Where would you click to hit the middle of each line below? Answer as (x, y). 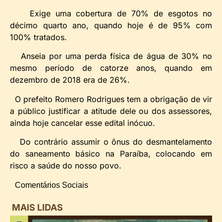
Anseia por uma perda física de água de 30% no (111, 56)
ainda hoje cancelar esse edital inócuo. (83, 123)
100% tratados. (38, 37)
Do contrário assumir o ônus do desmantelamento (111, 142)
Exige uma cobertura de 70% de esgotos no (111, 13)
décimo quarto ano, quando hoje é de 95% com (111, 25)
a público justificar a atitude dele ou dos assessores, (111, 111)
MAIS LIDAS (37, 207)
